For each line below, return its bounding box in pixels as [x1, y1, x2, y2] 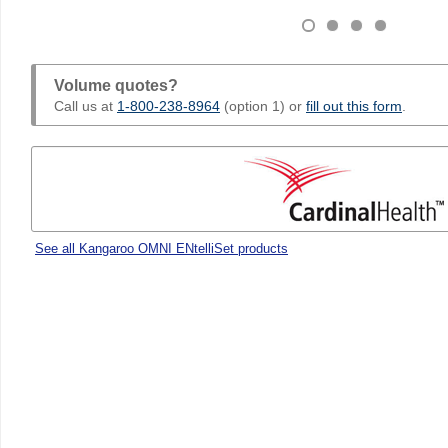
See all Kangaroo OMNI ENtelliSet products [35, 240, 288, 256]
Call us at [54, 97, 117, 114]
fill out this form [306, 97, 402, 114]
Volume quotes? [54, 76, 178, 94]
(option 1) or [220, 97, 306, 114]
